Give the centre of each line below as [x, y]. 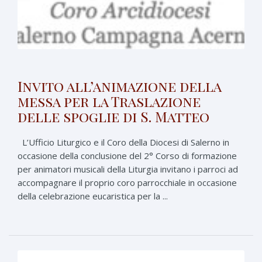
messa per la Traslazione [109, 101]
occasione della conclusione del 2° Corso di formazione [127, 155]
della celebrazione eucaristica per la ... [93, 196]
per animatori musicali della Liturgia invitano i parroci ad [128, 169]
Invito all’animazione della [119, 86]
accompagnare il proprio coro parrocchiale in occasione [127, 182]
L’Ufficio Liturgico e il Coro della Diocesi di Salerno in [123, 142]
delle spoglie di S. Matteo [113, 116]
